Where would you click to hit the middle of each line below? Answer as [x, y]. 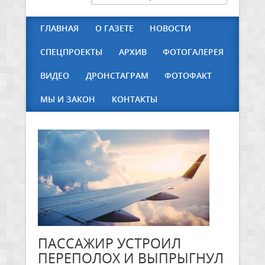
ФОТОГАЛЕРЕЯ [193, 52]
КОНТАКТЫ [134, 99]
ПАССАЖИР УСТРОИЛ [109, 243]
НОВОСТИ [171, 28]
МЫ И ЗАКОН [67, 99]
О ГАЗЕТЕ [114, 28]
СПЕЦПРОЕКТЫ [71, 52]
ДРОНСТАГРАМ [117, 75]
